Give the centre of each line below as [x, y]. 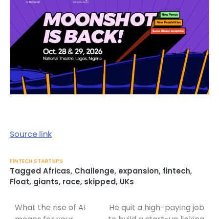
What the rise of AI [50, 207]
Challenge [94, 171]
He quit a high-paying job [157, 207]
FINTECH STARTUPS [36, 161]
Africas [57, 171]
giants [46, 181]
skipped [100, 181]
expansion [139, 171]
